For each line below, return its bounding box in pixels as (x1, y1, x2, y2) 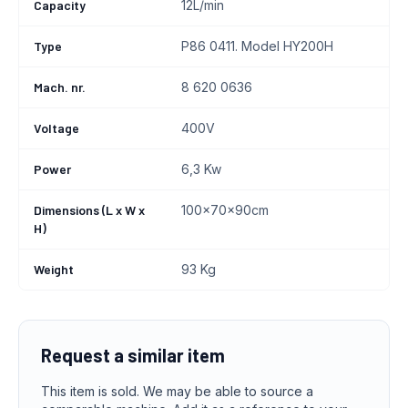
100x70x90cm (181, 202, 269, 218)
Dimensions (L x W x (34, 202, 145, 218)
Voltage (34, 120, 79, 136)
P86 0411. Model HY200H (181, 38, 333, 54)
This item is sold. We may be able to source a (41, 383, 313, 399)
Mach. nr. (34, 79, 86, 95)
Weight (34, 261, 74, 277)
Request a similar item (41, 344, 225, 366)
